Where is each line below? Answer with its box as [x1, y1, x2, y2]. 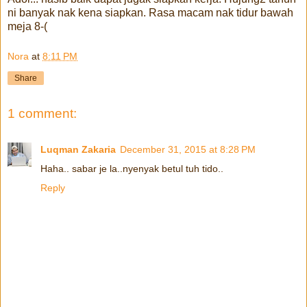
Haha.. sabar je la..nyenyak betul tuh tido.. [40, 162, 223, 174]
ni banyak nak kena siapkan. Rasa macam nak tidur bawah [8, 6, 293, 19]
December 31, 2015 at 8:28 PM [120, 143, 256, 155]
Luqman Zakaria [40, 143, 116, 155]
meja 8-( [8, 20, 47, 32]
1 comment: [8, 106, 77, 121]
